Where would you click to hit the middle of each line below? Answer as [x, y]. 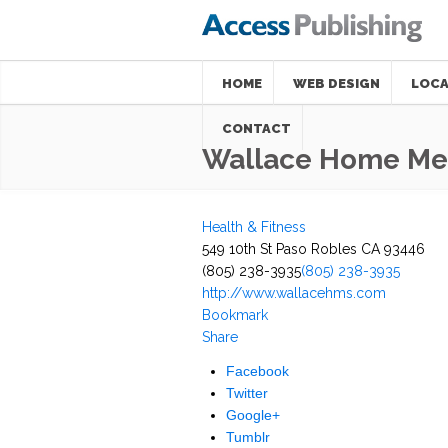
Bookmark [235, 314]
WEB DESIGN [336, 83]
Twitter [247, 392]
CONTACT [256, 128]
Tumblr [248, 436]
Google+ [253, 414]
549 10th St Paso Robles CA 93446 [313, 248]
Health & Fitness [254, 226]
